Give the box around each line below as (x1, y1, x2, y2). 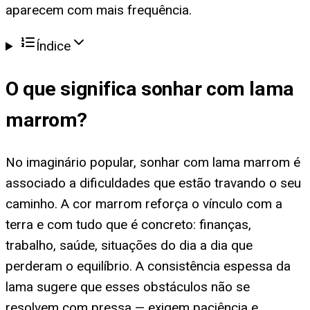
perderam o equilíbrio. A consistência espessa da (6, 257, 291, 274)
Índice (36, 38, 71, 55)
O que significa (6, 77, 142, 100)
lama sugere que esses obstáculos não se (6, 278, 250, 295)
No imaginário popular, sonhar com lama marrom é (6, 154, 300, 170)
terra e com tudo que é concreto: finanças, (6, 216, 251, 232)
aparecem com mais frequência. (6, 2, 192, 19)
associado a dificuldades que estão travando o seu (6, 174, 301, 191)
